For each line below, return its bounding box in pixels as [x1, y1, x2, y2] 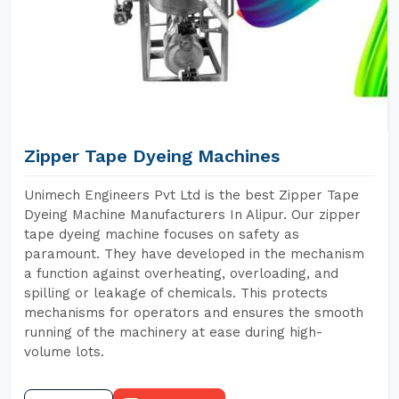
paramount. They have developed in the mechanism [24, 246, 364, 262]
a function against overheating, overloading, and [24, 265, 338, 281]
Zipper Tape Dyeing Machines [24, 145, 280, 167]
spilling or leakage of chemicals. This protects [24, 285, 328, 301]
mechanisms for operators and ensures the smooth [24, 305, 363, 321]
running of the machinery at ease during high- [24, 324, 322, 340]
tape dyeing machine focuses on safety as [24, 226, 299, 242]
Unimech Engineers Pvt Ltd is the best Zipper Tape [24, 187, 359, 203]
